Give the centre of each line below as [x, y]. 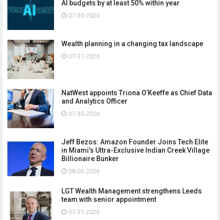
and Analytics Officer [95, 101]
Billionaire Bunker [90, 158]
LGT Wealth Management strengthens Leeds [132, 191]
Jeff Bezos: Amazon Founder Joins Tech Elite [135, 142]
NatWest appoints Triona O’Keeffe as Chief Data [137, 93]
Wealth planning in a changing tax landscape [132, 43]
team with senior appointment [109, 199]
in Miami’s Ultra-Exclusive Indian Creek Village [136, 150]
